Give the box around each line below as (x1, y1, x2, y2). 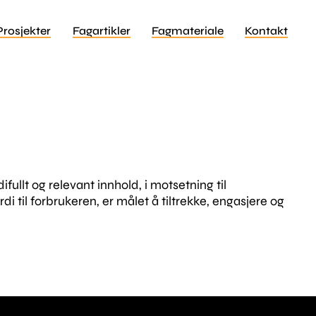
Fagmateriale (151, 24, 224, 37)
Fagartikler (72, 24, 130, 37)
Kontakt (244, 24, 288, 37)
